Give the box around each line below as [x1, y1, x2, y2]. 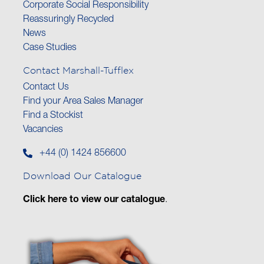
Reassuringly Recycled [23, 15, 114, 25]
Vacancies [23, 126, 63, 136]
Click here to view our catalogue [23, 196, 165, 206]
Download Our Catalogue [23, 170, 141, 181]
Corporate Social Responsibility [23, 1, 148, 11]
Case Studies [23, 44, 77, 54]
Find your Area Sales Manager [23, 97, 143, 107]
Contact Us [23, 83, 69, 93]
